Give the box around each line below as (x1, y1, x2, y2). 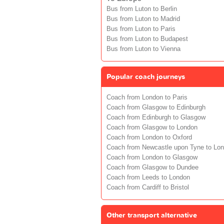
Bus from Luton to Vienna (106, 45, 180, 52)
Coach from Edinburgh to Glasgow (106, 113, 205, 121)
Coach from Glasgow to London (106, 123, 197, 131)
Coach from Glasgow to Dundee (106, 163, 198, 171)
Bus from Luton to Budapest (106, 35, 188, 42)
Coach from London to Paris (106, 93, 187, 101)
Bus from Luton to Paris (106, 25, 175, 32)
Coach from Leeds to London (106, 173, 190, 181)
